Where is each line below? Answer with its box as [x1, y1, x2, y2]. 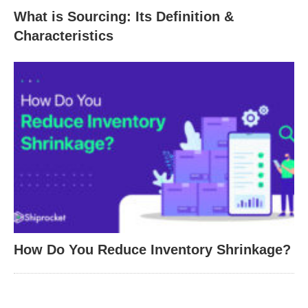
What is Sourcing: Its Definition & [14, 9, 234, 24]
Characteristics [14, 28, 113, 43]
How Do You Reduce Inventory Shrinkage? [14, 241, 291, 257]
